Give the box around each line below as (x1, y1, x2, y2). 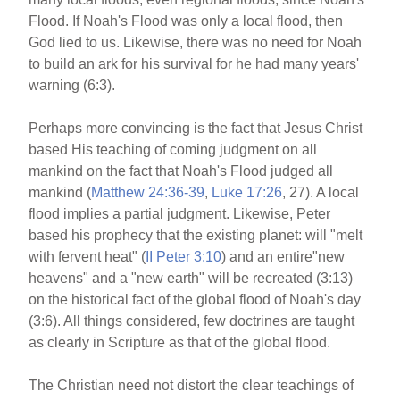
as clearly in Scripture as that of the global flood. (29, 334, 331, 350)
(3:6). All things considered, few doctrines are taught (29, 312, 355, 329)
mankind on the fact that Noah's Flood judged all (29, 162, 334, 179)
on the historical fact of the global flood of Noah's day (29, 291, 362, 307)
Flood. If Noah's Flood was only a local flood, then (29, 12, 344, 29)
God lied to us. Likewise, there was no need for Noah (29, 34, 362, 50)
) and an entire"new (221, 248, 346, 264)
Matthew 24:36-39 (91, 184, 205, 200)
